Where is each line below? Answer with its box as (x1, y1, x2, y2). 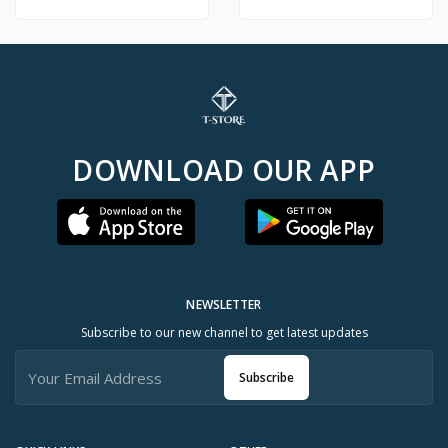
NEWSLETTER (186, 296, 262, 314)
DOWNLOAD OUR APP (72, 151, 376, 190)
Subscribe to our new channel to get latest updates (80, 324, 368, 342)
